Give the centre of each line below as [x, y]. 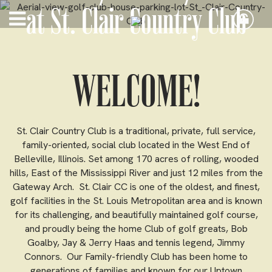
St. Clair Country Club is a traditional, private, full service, [136, 131]
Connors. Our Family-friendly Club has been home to [136, 257]
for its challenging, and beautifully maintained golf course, [136, 215]
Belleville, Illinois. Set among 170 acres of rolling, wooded [136, 159]
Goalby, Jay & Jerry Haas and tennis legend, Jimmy [136, 243]
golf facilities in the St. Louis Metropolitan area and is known [136, 201]
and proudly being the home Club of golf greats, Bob [136, 229]
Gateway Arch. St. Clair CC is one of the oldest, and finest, [136, 187]
